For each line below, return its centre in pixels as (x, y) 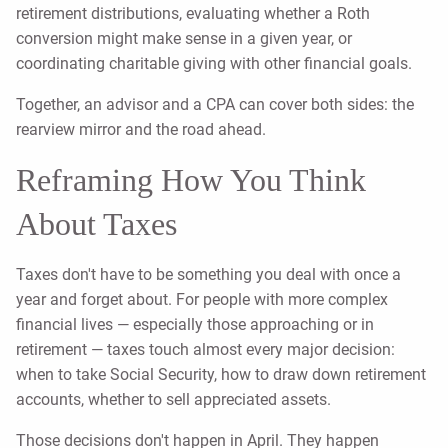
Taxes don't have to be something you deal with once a (208, 275)
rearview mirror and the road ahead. (141, 130)
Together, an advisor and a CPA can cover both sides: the (215, 105)
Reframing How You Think (191, 180)
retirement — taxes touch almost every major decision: (205, 350)
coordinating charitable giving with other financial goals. (214, 64)
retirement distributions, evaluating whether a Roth (193, 14)
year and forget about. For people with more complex (202, 300)
